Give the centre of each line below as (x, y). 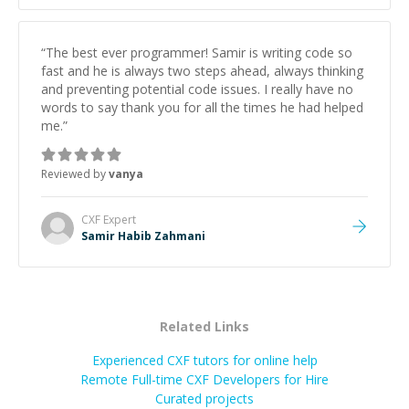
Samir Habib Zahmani (143, 236)
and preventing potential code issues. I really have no (197, 89)
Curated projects (204, 399)
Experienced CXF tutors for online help (204, 360)
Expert (118, 220)
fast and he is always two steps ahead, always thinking (202, 71)
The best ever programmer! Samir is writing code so (199, 52)
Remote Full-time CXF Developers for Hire (204, 379)
